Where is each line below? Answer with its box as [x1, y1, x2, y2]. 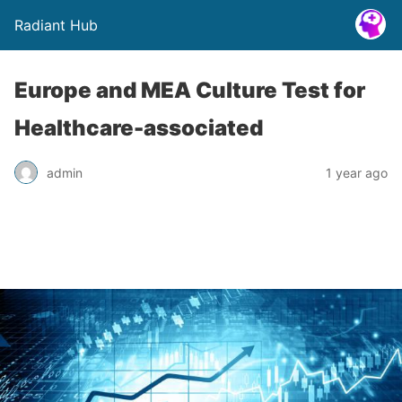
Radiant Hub [14, 16, 98, 34]
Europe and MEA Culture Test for [14, 77, 365, 103]
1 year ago [326, 164, 388, 180]
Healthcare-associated [14, 115, 263, 141]
